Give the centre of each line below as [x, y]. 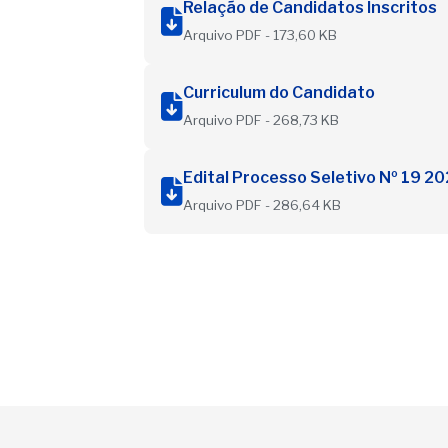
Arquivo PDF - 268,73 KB [261, 119]
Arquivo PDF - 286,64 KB [262, 204]
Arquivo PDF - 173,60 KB [260, 34]
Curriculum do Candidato [279, 92]
